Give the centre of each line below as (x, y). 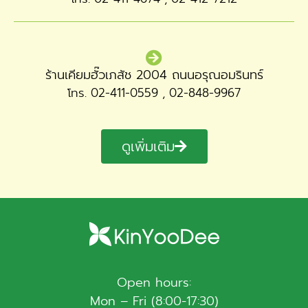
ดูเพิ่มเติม (148, 146)
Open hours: (154, 282)
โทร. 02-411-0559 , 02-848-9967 (154, 92)
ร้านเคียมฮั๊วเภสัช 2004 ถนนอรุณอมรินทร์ (154, 75)
